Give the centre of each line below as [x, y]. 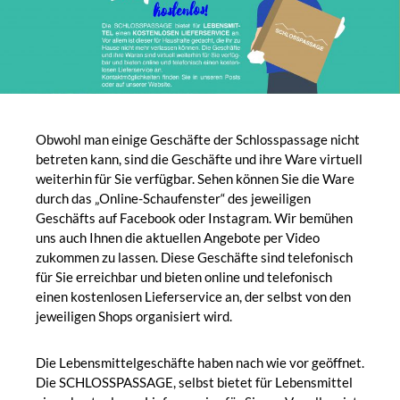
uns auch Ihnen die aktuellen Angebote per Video [178, 238]
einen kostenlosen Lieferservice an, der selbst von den [193, 297]
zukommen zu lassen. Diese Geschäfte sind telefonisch [194, 258]
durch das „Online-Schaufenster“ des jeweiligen [173, 199]
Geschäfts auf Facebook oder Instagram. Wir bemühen [194, 218]
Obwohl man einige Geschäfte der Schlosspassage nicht [198, 140]
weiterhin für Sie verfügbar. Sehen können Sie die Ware [195, 179]
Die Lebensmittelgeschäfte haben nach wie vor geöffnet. [200, 363]
